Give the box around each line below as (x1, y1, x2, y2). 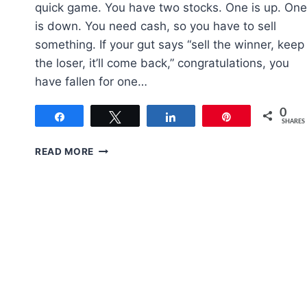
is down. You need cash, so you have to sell (35, 19, 276, 34)
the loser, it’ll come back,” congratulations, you (35, 56, 289, 71)
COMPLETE (93, 229, 149, 241)
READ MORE (35, 146, 95, 158)
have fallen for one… (35, 75, 147, 89)
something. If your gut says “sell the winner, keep (35, 38, 304, 52)
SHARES (282, 119, 306, 125)
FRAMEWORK (93, 243, 159, 255)
